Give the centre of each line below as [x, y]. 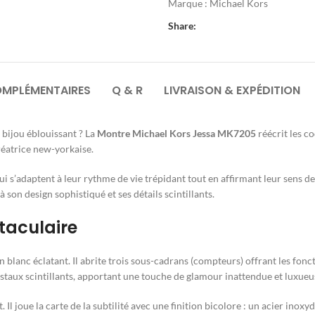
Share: [182, 26]
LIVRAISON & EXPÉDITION [232, 91]
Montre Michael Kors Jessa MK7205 [176, 134]
